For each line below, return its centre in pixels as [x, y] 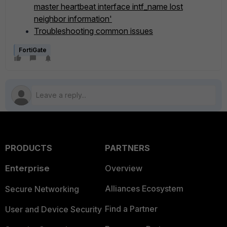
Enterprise [27, 168]
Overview [123, 168]
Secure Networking [42, 189]
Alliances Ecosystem [144, 188]
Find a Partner [131, 209]
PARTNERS [127, 148]
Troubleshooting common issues [93, 31]
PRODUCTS [29, 148]
